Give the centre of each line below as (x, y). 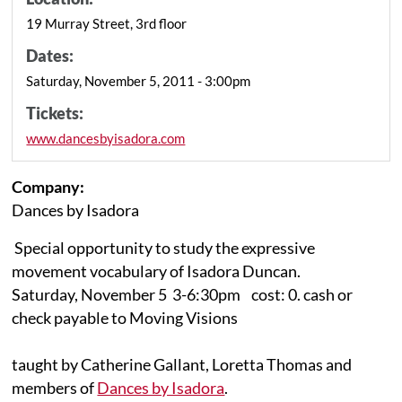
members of (55, 387)
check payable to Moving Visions (125, 317)
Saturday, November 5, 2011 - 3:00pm (139, 80)
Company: (48, 186)
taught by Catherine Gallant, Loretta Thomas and (182, 364)
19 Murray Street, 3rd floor (107, 23)
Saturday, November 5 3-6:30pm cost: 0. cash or (183, 294)
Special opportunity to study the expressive (165, 247)
